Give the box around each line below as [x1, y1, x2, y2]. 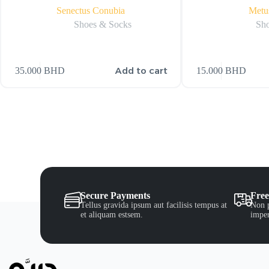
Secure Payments [80, 190, 151, 201]
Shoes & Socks [74, 19, 132, 30]
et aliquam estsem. [80, 210, 144, 219]
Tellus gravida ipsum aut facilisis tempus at [80, 200, 228, 210]
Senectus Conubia [56, 5, 125, 16]
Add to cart [115, 65, 168, 77]
